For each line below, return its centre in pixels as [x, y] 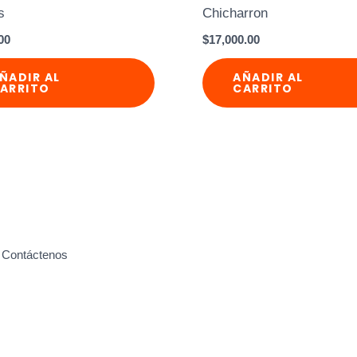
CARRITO [263, 89]
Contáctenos [35, 255]
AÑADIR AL [268, 78]
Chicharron [235, 14]
